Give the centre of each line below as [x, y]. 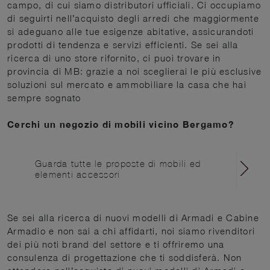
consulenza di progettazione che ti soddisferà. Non [125, 258]
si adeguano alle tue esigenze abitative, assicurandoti [131, 32]
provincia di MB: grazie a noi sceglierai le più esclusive [135, 71]
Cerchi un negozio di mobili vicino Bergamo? [121, 124]
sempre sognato [44, 98]
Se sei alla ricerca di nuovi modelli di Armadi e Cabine [133, 218]
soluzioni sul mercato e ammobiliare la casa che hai [127, 85]
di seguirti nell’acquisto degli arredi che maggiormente [133, 18]
